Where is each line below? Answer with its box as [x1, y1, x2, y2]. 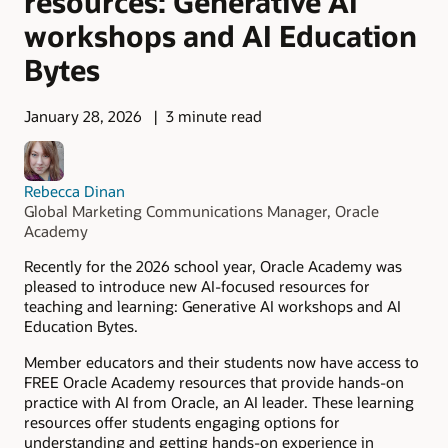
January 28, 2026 [24, 106, 142, 127]
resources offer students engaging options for [24, 412, 340, 433]
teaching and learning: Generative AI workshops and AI [24, 295, 401, 316]
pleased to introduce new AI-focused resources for [24, 275, 370, 296]
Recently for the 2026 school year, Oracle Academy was [24, 255, 402, 276]
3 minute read [165, 106, 262, 127]
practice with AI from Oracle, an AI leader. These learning [24, 392, 414, 413]
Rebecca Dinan [24, 180, 125, 201]
